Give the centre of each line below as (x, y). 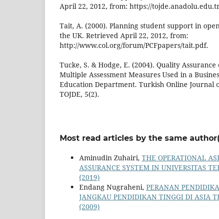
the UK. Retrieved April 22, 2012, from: (124, 36)
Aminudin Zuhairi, (110, 158)
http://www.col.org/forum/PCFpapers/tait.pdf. (134, 45)
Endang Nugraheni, (113, 187)
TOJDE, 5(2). (79, 94)
